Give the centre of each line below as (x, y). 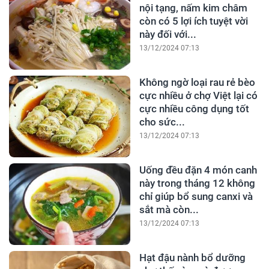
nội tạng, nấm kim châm (193, 8)
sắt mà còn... (169, 209)
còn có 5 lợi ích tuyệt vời (193, 21)
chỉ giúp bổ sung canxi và (196, 196)
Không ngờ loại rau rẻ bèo (197, 82)
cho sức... (162, 122)
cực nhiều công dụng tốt (194, 108)
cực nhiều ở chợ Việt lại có (198, 95)
